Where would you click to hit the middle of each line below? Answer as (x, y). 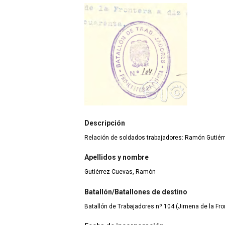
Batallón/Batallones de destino (136, 192)
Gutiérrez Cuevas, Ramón (120, 172)
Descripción (105, 123)
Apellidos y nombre (117, 157)
